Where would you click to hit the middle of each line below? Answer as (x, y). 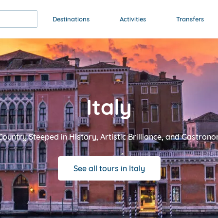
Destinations (71, 19)
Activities (133, 19)
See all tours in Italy (109, 168)
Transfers (190, 19)
